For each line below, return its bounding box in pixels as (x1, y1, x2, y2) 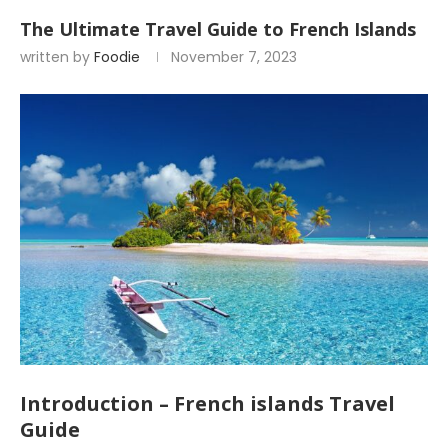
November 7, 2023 (171, 47, 297, 67)
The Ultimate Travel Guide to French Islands (20, 17, 416, 41)
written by (20, 47, 94, 67)
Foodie (94, 47, 140, 67)
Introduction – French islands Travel (20, 389, 395, 417)
